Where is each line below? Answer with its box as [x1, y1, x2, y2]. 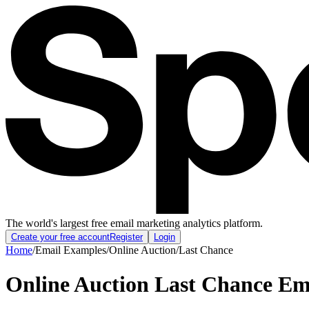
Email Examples [35, 244, 106, 257]
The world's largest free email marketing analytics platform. [6, 217, 263, 230]
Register [110, 232, 143, 243]
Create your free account [11, 232, 110, 243]
